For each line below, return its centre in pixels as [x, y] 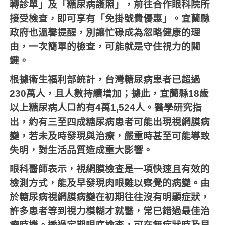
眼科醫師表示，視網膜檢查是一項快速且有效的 [110, 169]
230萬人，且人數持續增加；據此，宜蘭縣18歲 [109, 94]
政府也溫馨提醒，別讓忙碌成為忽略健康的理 [105, 32]
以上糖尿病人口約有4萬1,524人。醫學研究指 [106, 108]
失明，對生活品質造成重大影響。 [81, 150]
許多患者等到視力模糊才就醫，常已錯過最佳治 [110, 211]
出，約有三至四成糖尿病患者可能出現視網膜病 [110, 122]
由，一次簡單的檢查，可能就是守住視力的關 [105, 46]
